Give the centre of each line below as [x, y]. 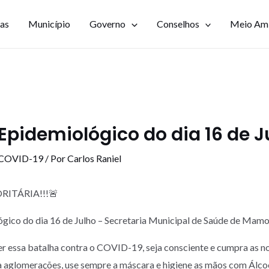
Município [49, 24]
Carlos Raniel [94, 158]
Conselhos [178, 24]
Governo [107, 24]
